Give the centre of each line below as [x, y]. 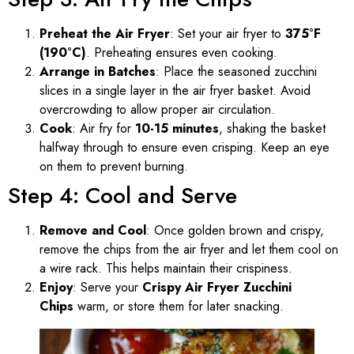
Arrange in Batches [98, 71]
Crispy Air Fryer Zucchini [217, 287]
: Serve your [107, 287]
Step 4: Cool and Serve [122, 195]
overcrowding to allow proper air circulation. [157, 109]
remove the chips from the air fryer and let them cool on [189, 249]
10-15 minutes [177, 128]
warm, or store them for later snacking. [179, 306]
